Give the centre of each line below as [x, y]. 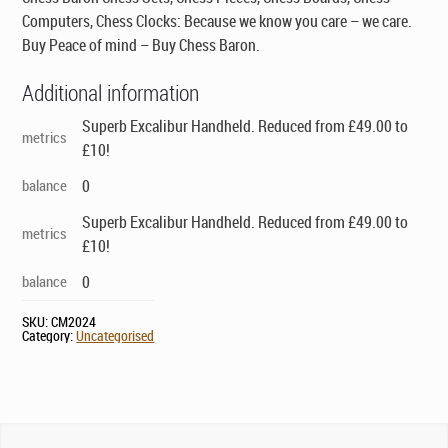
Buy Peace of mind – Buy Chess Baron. [141, 44]
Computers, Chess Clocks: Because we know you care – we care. [217, 20]
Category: [49, 335]
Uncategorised [115, 335]
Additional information [111, 92]
